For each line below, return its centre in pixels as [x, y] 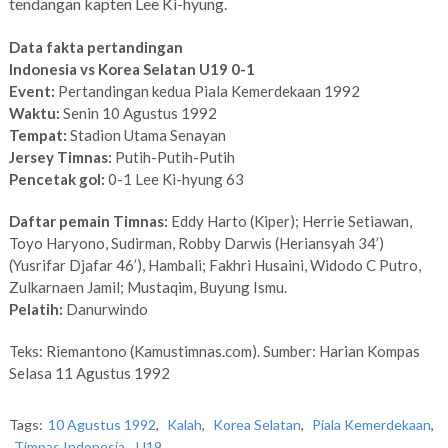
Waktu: [35, 113]
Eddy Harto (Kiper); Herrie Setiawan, [289, 221]
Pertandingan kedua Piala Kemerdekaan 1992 [208, 91]
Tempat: [37, 135]
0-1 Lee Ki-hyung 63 [174, 179]
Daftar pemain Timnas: [88, 221]
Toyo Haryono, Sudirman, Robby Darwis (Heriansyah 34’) [196, 243]
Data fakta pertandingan [95, 47]
